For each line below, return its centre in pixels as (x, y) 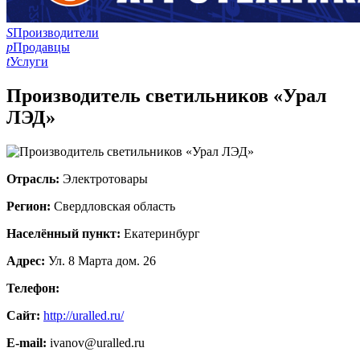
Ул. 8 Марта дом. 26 (102, 260)
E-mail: (28, 342)
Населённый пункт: (65, 233)
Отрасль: (35, 178)
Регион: (30, 206)
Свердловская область (115, 206)
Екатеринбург (162, 233)
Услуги (29, 61)
